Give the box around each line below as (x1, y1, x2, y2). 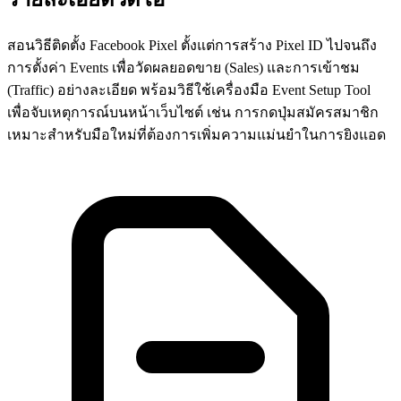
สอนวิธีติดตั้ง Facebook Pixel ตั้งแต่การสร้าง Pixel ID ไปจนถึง (7, 37, 377, 53)
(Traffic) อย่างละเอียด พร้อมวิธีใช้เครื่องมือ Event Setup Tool (7, 81, 371, 98)
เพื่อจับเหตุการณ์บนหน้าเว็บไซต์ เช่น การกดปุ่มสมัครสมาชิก (7, 104, 379, 120)
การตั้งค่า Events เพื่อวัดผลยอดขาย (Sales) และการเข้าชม (7, 59, 360, 75)
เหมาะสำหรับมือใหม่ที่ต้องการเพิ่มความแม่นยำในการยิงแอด (7, 126, 386, 142)
